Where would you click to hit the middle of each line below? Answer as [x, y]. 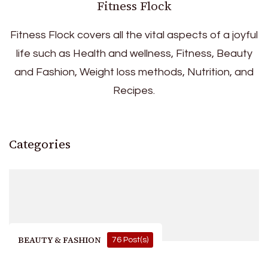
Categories [40, 144]
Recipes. [134, 91]
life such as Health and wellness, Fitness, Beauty [134, 54]
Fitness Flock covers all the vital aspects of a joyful [134, 35]
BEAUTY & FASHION [60, 240]
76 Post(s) [130, 240]
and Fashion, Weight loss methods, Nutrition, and [134, 72]
